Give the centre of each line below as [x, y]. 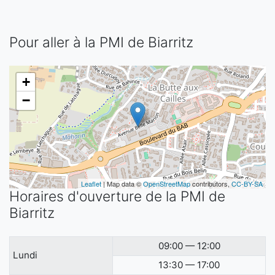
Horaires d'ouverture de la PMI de [117, 196]
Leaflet [91, 184]
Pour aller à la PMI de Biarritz [101, 42]
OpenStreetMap [167, 184]
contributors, [211, 184]
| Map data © [122, 184]
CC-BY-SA [247, 184]
